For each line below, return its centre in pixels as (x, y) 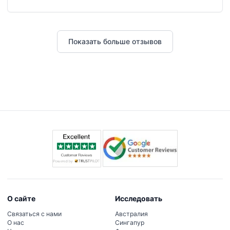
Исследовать (139, 198)
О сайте (21, 198)
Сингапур (130, 223)
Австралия (131, 214)
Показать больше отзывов (115, 41)
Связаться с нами (34, 214)
